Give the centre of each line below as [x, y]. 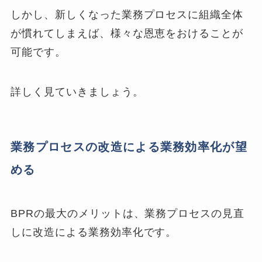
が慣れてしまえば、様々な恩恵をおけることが [127, 33]
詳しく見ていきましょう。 [77, 92]
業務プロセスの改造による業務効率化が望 [129, 146]
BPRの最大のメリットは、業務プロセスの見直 [128, 214]
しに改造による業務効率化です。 [94, 232]
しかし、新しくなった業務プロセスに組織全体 [127, 14]
